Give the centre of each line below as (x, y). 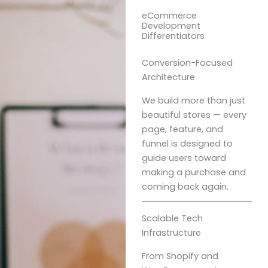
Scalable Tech (172, 218)
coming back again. (185, 186)
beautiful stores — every (194, 115)
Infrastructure (171, 232)
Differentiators (173, 36)
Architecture (168, 77)
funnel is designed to (187, 143)
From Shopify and (180, 256)
